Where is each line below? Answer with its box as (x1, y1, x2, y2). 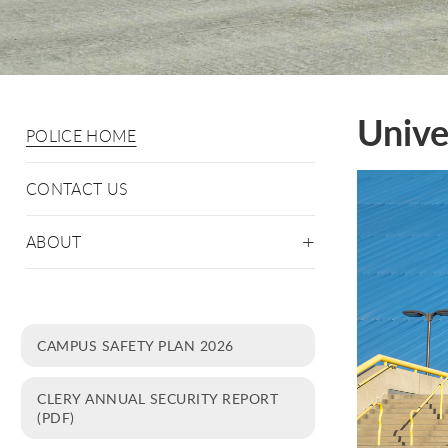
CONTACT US (26, 178, 129, 200)
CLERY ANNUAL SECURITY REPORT (37, 388, 278, 408)
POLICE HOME (26, 125, 137, 147)
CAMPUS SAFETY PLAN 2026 (37, 335, 234, 355)
